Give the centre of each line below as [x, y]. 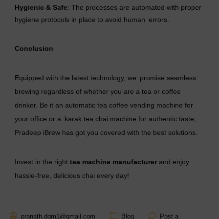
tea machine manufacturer [113, 162]
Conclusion [34, 49]
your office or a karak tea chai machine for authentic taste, [105, 119]
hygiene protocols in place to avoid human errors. [92, 20]
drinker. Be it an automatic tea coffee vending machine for [104, 105]
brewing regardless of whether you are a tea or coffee [98, 92]
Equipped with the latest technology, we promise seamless [105, 78]
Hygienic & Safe [41, 8]
